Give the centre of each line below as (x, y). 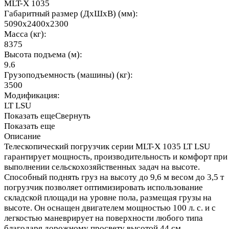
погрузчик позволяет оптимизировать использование (104, 187)
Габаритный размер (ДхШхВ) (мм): (71, 13)
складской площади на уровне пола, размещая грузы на (108, 197)
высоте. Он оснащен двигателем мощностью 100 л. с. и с (110, 208)
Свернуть (73, 116)
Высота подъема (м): (43, 54)
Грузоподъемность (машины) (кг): (68, 75)
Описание (22, 136)
